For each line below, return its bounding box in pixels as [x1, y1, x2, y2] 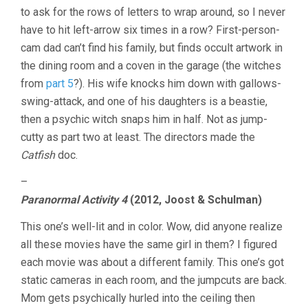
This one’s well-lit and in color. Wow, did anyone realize [21, 220, 283, 234]
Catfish [21, 148, 55, 162]
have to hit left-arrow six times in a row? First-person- [21, 23, 280, 37]
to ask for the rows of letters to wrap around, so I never [21, 5, 285, 19]
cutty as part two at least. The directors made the [21, 131, 255, 144]
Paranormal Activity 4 [21, 193, 127, 207]
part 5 [46, 77, 74, 91]
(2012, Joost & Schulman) [127, 193, 262, 207]
